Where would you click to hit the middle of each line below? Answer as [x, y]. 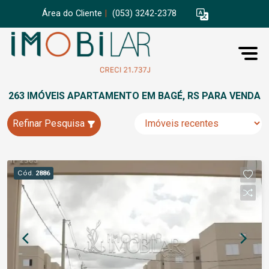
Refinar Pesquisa [50, 123]
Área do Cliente [72, 14]
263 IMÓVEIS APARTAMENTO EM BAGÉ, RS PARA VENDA [134, 96]
